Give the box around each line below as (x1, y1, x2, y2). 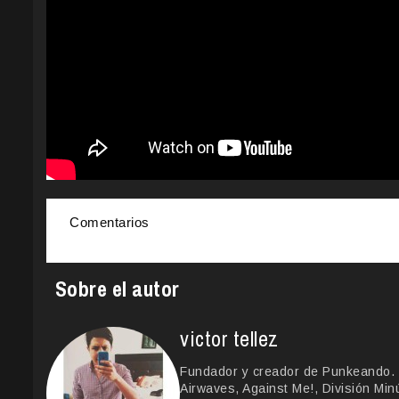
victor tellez (180, 323, 279, 353)
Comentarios (69, 215, 150, 231)
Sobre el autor (54, 274, 180, 304)
